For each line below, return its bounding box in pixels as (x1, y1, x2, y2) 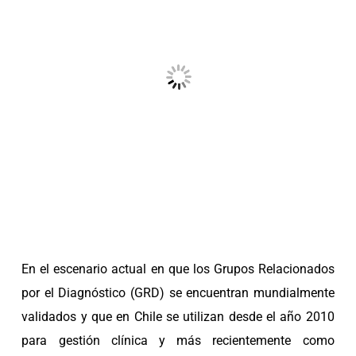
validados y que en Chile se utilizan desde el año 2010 (21, 308, 335, 324)
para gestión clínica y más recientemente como (21, 332, 335, 348)
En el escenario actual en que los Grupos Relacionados (21, 261, 335, 277)
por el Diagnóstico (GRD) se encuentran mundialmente (21, 284, 335, 300)
